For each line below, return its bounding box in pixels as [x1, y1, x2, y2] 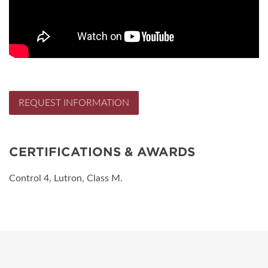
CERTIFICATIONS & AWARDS [9, 144, 195, 159]
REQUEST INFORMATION [19, 98, 129, 108]
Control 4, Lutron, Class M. [9, 173, 123, 183]
